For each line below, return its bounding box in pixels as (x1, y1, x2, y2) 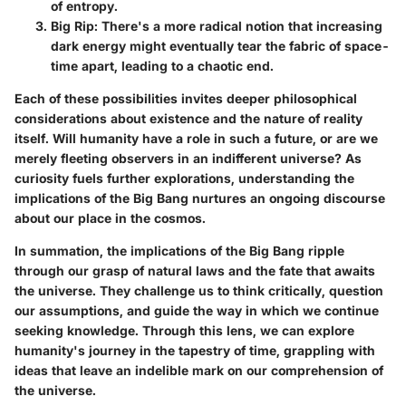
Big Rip (51, 17, 94, 34)
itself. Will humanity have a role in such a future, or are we (14, 130, 378, 146)
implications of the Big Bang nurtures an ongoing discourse (14, 189, 385, 206)
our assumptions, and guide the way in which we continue (14, 302, 379, 318)
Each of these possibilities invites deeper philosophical (14, 90, 357, 106)
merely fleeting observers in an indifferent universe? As (14, 150, 362, 166)
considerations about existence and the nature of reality (14, 110, 362, 126)
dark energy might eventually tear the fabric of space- (51, 37, 390, 53)
